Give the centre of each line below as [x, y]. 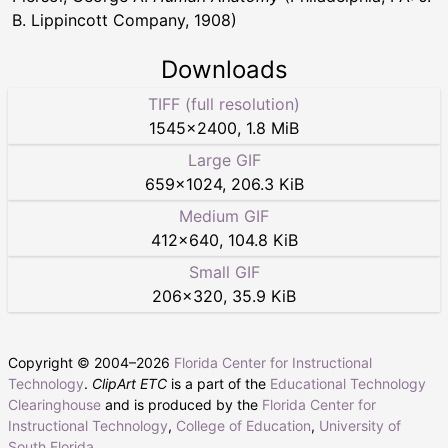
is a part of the [218, 384]
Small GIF [224, 272]
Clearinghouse [54, 405]
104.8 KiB [262, 240]
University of [360, 426]
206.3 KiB [267, 184]
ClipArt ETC [129, 384]
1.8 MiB [272, 128]
